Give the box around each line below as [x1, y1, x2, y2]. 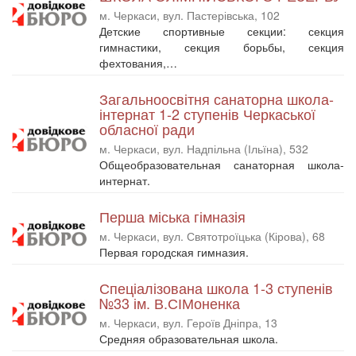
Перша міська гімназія [99, 205, 246, 226]
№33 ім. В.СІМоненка [99, 292, 240, 313]
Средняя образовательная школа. [99, 330, 281, 346]
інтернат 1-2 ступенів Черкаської [99, 103, 315, 124]
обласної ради [99, 118, 195, 139]
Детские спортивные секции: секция [99, 22, 344, 39]
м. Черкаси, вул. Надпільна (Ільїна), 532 [99, 140, 308, 157]
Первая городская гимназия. [99, 243, 252, 260]
